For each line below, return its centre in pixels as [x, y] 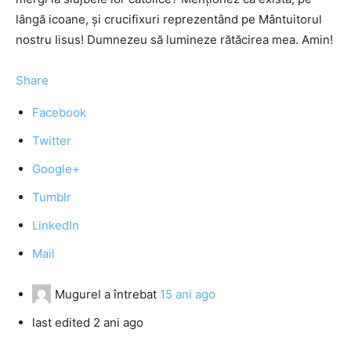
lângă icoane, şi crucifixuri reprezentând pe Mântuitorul [169, 19]
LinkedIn [56, 225]
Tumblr [52, 197]
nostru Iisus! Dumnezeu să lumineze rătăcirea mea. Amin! [174, 40]
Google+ [56, 169]
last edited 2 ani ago [88, 322]
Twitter [52, 141]
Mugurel [78, 294]
